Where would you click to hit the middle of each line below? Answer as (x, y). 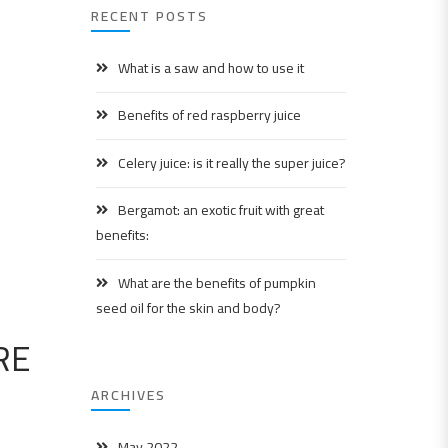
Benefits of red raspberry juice (209, 115)
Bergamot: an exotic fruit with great (221, 210)
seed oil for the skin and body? (188, 307)
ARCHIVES (128, 394)
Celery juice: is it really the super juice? (232, 162)
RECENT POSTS (149, 16)
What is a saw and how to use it (211, 68)
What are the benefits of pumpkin (217, 282)
